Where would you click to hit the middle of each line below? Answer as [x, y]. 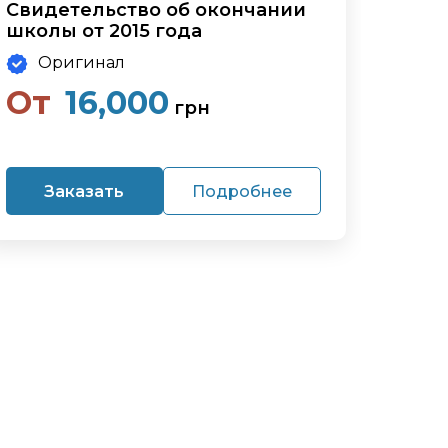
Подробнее [241, 191]
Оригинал [81, 63]
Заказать [84, 191]
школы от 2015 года [103, 31]
